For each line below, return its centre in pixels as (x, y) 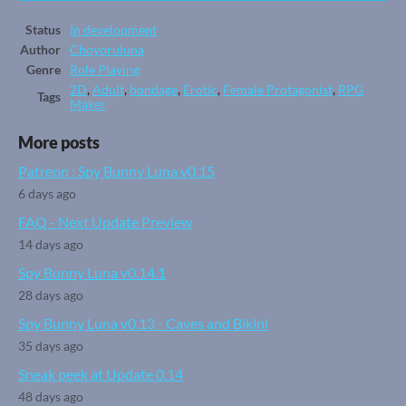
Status (43, 30)
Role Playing (105, 70)
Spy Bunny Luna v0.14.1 (92, 273)
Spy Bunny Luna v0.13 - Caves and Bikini (143, 324)
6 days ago (47, 194)
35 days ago (51, 347)
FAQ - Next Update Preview (105, 222)
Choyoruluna (107, 50)
